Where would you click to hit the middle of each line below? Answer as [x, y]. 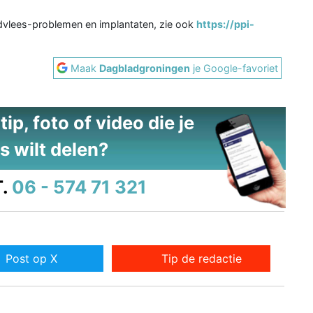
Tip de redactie [202, 258]
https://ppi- [225, 24]
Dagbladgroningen [145, 68]
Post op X [31, 258]
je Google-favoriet [234, 68]
